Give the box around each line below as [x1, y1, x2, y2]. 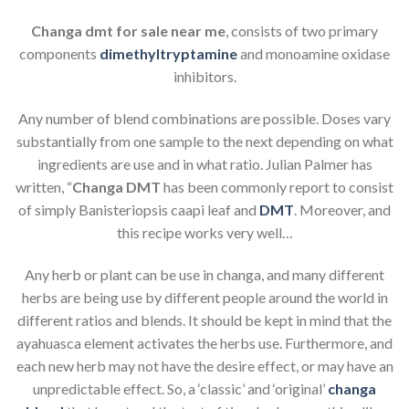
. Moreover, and [294, 201, 391, 219]
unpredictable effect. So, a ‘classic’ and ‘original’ [33, 379, 328, 397]
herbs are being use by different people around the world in [21, 288, 388, 306]
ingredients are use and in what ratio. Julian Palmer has [37, 155, 372, 173]
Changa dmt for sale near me [31, 22, 225, 40]
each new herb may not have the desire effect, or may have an [16, 356, 393, 374]
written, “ [16, 178, 72, 196]
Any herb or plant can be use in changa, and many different [25, 265, 384, 283]
